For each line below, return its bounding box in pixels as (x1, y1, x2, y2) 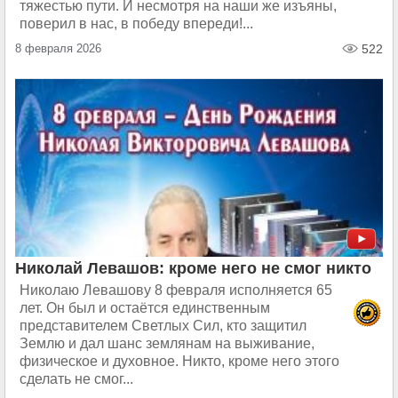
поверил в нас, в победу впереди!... (20, 16, 253, 31)
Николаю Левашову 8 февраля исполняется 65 (20, 283, 332, 298)
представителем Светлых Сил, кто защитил (20, 318, 306, 333)
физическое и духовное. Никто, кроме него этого (20, 354, 339, 369)
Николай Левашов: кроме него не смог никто (15, 259, 371, 277)
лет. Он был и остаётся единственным (20, 300, 270, 315)
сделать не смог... (20, 371, 133, 386)
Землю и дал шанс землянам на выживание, (20, 336, 314, 351)
